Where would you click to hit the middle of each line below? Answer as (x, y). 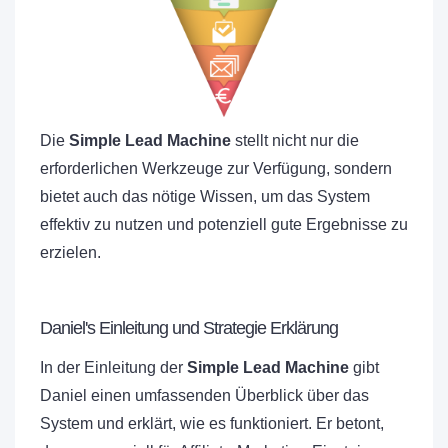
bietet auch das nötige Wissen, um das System (205, 197)
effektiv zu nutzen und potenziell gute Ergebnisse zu (224, 225)
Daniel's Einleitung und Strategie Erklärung (189, 328)
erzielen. (70, 253)
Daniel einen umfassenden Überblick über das (204, 396)
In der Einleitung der (113, 368)
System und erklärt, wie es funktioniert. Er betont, (212, 424)
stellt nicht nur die (295, 141)
